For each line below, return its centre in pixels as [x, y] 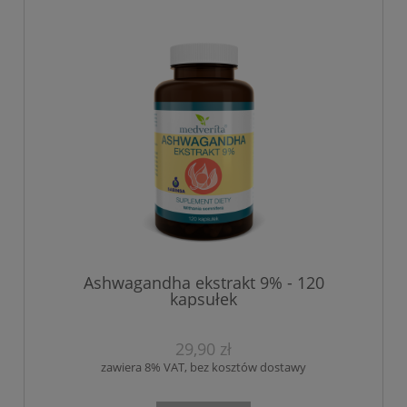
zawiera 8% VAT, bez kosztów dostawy [203, 367]
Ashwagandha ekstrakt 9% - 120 [203, 283]
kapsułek [203, 299]
